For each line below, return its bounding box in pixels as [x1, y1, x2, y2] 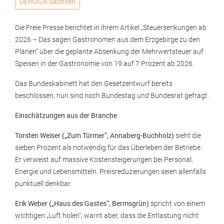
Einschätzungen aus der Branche [15, 111, 117, 120]
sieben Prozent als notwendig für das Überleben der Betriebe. [15, 143, 202, 152]
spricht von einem [149, 199, 205, 208]
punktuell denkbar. [15, 179, 71, 188]
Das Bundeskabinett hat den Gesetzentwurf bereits [15, 79, 172, 88]
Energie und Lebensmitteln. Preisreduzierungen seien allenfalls [15, 167, 206, 176]
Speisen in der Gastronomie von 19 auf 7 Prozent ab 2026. [15, 59, 194, 68]
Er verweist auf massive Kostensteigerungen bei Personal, [15, 155, 193, 164]
